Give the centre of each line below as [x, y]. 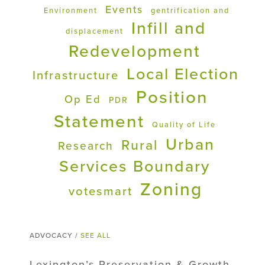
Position [172, 97]
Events [124, 9]
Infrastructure [75, 75]
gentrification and [190, 10]
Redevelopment [135, 51]
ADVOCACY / [55, 235]
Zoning [171, 189]
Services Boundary [135, 166]
